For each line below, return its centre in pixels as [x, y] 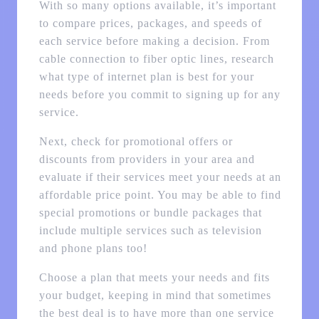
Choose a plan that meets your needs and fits [154, 278]
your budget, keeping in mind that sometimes [155, 296]
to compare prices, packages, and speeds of [150, 23]
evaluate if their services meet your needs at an [160, 177]
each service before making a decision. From [154, 41]
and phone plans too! [93, 249]
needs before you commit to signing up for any [159, 95]
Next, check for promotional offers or [136, 142]
